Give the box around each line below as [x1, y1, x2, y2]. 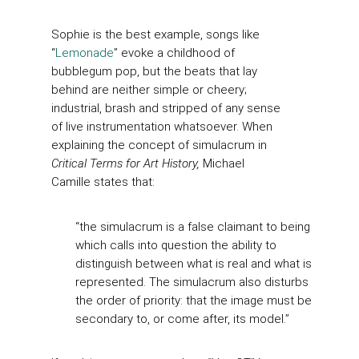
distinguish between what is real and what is [75, 256, 312, 271]
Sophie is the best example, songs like [51, 27, 260, 42]
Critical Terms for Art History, [51, 156, 203, 171]
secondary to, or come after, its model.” [75, 311, 289, 326]
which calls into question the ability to [75, 237, 276, 252]
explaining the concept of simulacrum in [51, 138, 267, 153]
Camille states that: [51, 175, 155, 190]
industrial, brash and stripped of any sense [51, 101, 280, 116]
